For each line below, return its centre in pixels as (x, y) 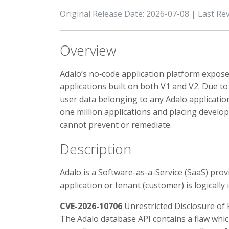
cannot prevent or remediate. (116, 125)
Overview (88, 50)
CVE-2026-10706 (91, 206)
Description (96, 149)
